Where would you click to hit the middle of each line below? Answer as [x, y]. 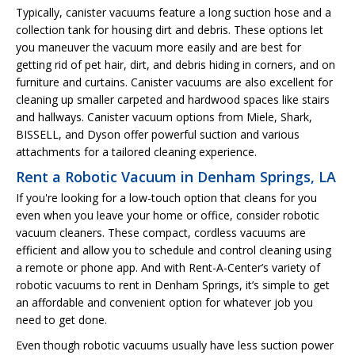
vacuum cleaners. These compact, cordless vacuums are [161, 232]
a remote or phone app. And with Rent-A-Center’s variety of [168, 267]
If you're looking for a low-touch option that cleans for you [166, 197]
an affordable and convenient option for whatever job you [164, 302]
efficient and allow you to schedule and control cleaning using [174, 250]
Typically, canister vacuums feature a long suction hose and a [174, 12]
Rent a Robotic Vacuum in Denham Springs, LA [176, 176]
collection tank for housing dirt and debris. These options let [170, 29]
